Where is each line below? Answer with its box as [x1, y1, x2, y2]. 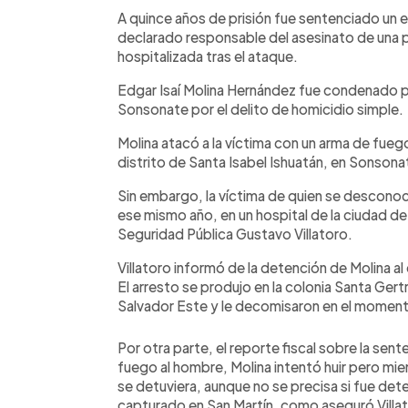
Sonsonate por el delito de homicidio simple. [117, 99, 403, 117]
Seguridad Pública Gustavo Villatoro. [117, 224, 352, 242]
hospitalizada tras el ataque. [117, 46, 298, 65]
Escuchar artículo [202, 6, 314, 25]
